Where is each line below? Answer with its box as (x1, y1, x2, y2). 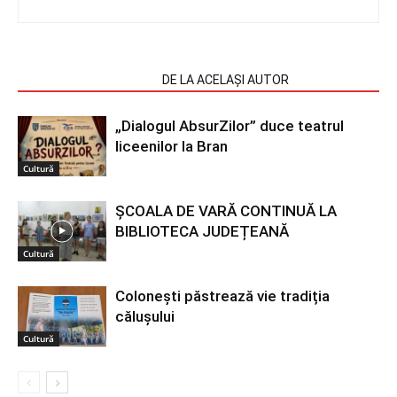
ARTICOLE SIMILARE (28, 72, 141, 87)
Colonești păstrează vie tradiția (115, 286, 330, 305)
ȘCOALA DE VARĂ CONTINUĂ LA (115, 201, 337, 220)
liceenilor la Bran (115, 136, 228, 155)
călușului (115, 307, 175, 325)
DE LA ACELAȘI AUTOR (162, 72, 289, 87)
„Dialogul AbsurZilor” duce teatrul (115, 116, 344, 135)
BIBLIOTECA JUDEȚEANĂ (115, 222, 289, 240)
